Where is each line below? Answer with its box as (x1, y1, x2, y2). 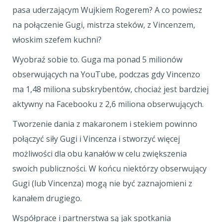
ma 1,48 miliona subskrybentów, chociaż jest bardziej (12, 84, 209, 95)
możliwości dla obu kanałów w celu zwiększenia (12, 148, 187, 159)
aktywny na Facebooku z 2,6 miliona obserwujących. (12, 99, 204, 110)
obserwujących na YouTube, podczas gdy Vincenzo (12, 69, 200, 80)
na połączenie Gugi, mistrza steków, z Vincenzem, (12, 19, 195, 30)
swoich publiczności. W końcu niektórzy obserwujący (12, 163, 207, 174)
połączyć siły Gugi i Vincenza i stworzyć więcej (12, 133, 180, 144)
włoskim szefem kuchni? (12, 34, 108, 45)
